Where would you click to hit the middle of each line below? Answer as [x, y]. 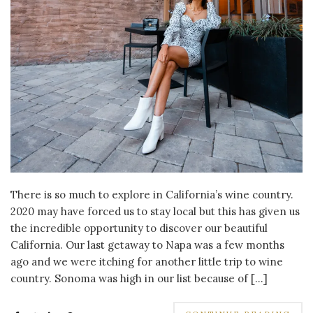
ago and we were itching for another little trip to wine [147, 261]
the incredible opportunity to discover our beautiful [139, 228]
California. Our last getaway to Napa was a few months [147, 245]
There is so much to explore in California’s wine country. [152, 194]
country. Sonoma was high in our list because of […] [139, 278]
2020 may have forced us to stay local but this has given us [155, 211]
